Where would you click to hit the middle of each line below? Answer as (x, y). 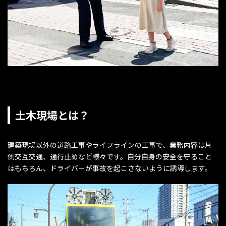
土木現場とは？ (52, 115)
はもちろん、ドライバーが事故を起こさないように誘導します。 (110, 168)
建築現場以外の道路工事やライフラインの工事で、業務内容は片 (110, 145)
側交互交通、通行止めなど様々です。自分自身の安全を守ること (110, 156)
